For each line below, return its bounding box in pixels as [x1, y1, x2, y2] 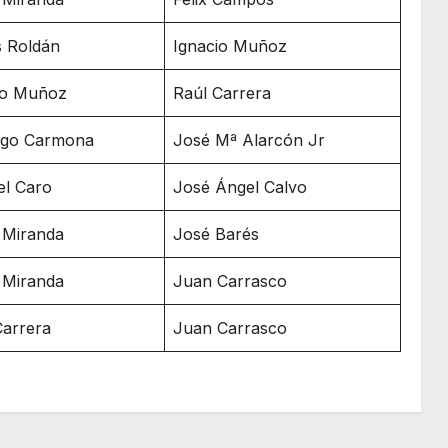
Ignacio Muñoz [173, 35, 287, 56]
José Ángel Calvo [173, 176, 307, 197]
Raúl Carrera [173, 82, 271, 103]
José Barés [173, 223, 259, 244]
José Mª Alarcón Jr [173, 129, 325, 150]
